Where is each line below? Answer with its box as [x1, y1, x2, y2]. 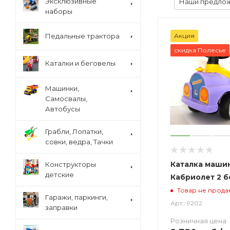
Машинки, [45, 84, 79, 92]
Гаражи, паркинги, [45, 193, 108, 201]
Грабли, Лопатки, [45, 127, 103, 136]
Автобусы [45, 105, 80, 113]
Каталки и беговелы [45, 59, 116, 67]
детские [45, 170, 74, 179]
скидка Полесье [174, 46, 226, 54]
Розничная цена [170, 216, 226, 225]
